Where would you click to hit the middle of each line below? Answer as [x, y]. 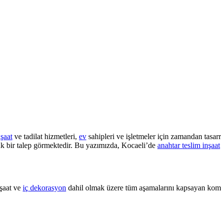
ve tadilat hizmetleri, [46, 136]
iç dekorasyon [44, 187]
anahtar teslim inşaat [189, 145]
